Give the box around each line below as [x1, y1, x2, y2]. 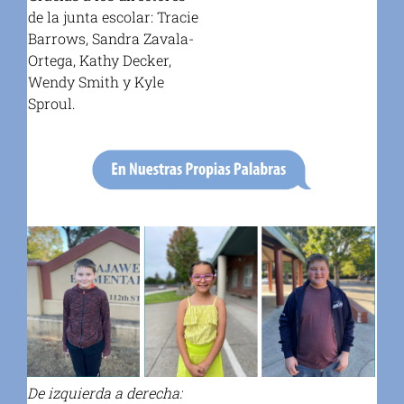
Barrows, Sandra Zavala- [28, 29, 195, 49]
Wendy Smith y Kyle [28, 72, 165, 92]
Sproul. [28, 94, 77, 114]
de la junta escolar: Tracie [28, 7, 199, 27]
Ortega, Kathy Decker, [28, 50, 172, 70]
